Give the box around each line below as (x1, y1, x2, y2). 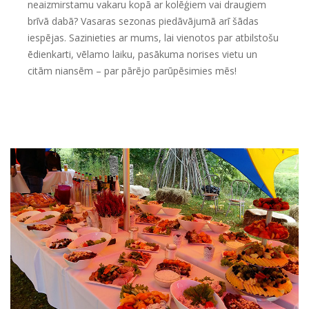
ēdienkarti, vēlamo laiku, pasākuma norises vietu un (28, 47, 257, 61)
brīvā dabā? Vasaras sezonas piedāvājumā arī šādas (28, 14, 259, 28)
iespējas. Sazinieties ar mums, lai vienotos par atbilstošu (28, 30, 279, 44)
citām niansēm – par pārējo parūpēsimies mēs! (28, 63, 237, 77)
